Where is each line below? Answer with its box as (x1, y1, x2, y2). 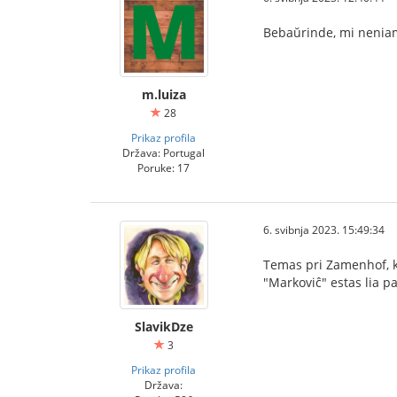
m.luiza (141, 86, 186, 103)
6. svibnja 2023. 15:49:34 (263, 222, 385, 237)
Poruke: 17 (137, 160, 190, 175)
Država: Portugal (122, 145, 205, 160)
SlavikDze (134, 318, 193, 335)
